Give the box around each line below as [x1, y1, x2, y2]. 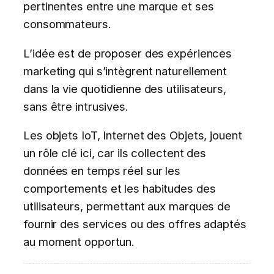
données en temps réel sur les [23, 164, 181, 178]
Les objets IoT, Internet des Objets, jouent [23, 128, 242, 143]
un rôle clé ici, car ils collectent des [23, 146, 207, 160]
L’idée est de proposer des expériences [23, 46, 232, 60]
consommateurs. [23, 17, 111, 31]
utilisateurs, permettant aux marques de [23, 199, 231, 213]
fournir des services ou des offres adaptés [23, 217, 246, 231]
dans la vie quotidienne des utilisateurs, [23, 81, 226, 95]
